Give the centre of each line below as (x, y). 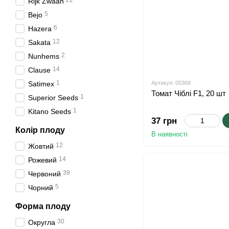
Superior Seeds (53, 98)
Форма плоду (43, 206)
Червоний (44, 174)
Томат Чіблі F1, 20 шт (189, 94)
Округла (42, 222)
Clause (39, 70)
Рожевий (42, 160)
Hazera (40, 29)
